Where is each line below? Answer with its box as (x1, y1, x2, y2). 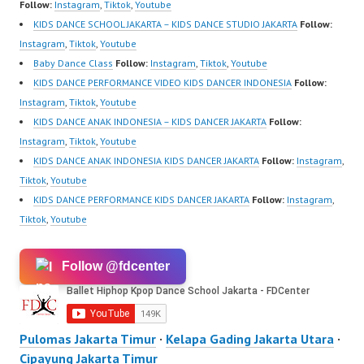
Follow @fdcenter (62, 259, 170, 274)
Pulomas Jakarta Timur (19, 331, 156, 348)
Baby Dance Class (33, 57, 113, 70)
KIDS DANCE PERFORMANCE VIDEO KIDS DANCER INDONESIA (33, 76, 292, 89)
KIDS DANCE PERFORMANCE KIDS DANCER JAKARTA (33, 193, 249, 206)
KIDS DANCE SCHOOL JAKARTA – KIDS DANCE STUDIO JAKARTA (33, 18, 297, 31)
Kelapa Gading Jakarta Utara (166, 331, 334, 348)
